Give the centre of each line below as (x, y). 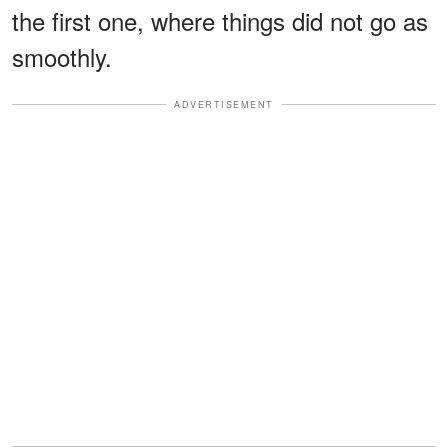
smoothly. (62, 56)
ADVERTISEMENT (224, 104)
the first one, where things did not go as (220, 20)
